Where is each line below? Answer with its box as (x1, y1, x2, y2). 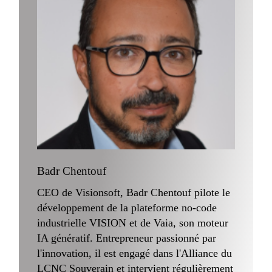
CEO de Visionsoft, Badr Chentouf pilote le (37, 186, 231, 199)
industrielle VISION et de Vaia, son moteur (37, 217, 229, 229)
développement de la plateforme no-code (37, 202, 217, 214)
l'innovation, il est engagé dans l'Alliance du (37, 247, 233, 259)
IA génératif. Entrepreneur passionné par (37, 232, 217, 244)
